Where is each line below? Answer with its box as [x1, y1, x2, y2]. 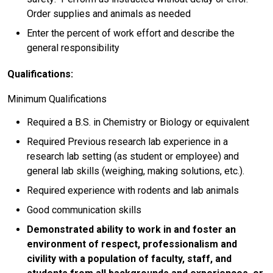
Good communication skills [27, 204, 141, 216]
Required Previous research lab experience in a [27, 135, 228, 147]
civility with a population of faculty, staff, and [27, 252, 232, 264]
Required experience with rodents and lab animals [27, 184, 239, 196]
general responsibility [27, 41, 119, 54]
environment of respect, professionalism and [27, 238, 237, 250]
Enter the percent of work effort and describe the [27, 27, 235, 39]
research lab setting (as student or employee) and [27, 150, 239, 162]
